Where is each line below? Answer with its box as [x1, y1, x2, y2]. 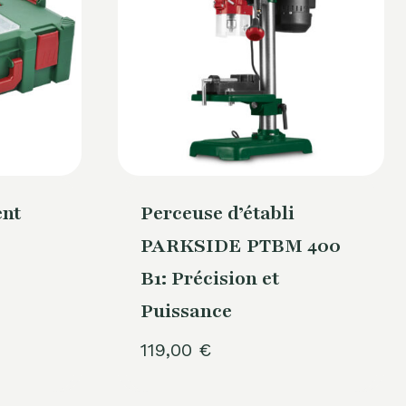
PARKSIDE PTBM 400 [140, 232, 341, 259]
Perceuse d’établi [140, 199, 295, 227]
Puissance [140, 297, 232, 324]
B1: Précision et [140, 265, 279, 292]
